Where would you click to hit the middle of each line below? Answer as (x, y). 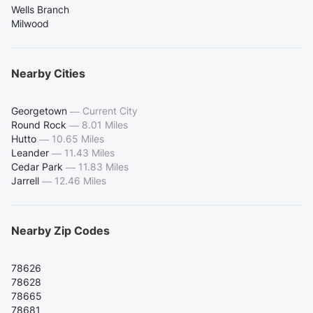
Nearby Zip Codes (60, 231)
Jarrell (25, 181)
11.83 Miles (103, 167)
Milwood (30, 24)
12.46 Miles (80, 181)
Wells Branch (40, 10)
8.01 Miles (105, 125)
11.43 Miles (89, 153)
